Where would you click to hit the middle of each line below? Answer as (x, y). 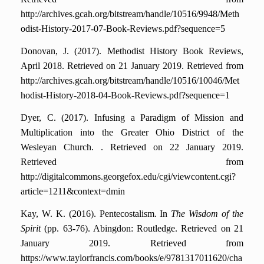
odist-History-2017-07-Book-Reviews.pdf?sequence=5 (123, 29)
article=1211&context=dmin (73, 192)
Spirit (31, 229)
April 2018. (44, 66)
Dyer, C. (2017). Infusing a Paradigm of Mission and (132, 118)
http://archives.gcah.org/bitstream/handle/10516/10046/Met (130, 81)
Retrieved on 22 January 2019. (173, 147)
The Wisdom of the (207, 214)
